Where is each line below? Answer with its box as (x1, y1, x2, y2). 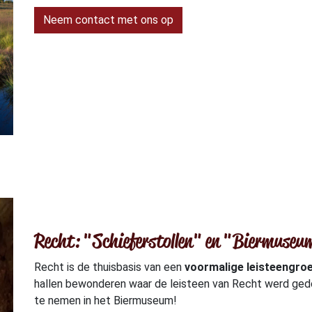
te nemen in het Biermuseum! (34, 293, 177, 307)
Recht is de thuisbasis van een (34, 260, 185, 274)
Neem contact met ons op (43, 13, 173, 26)
